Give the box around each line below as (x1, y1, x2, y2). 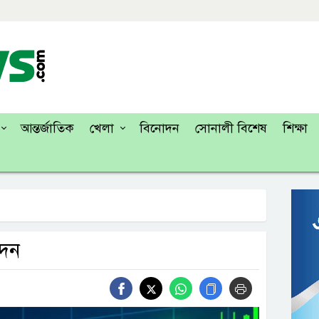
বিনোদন (140, 120, 179, 136)
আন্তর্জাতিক (21, 120, 74, 136)
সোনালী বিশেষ (195, 120, 267, 136)
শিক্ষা (283, 120, 308, 136)
